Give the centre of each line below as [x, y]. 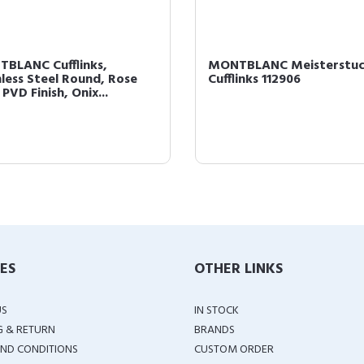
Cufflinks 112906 [254, 80]
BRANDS [214, 330]
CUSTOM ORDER [234, 350]
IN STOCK [217, 311]
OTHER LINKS [238, 269]
